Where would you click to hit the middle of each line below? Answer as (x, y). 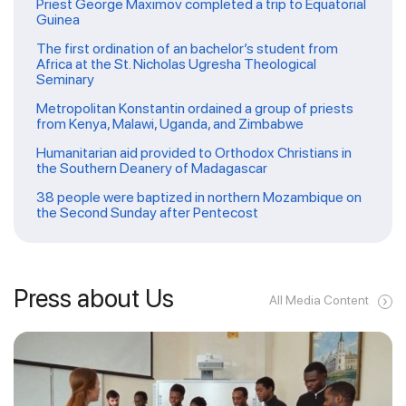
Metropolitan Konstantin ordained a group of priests (195, 109)
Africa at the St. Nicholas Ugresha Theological (176, 64)
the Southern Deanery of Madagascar (152, 169)
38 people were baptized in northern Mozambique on (199, 198)
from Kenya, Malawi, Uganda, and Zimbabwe (170, 124)
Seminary (65, 80)
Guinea (58, 20)
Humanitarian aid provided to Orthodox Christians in (194, 153)
